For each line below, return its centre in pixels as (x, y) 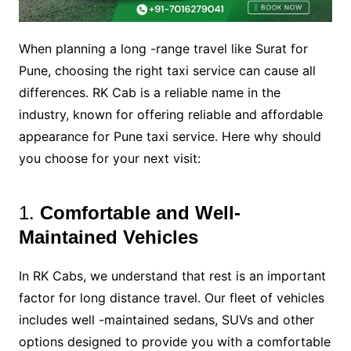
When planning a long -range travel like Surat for (163, 49)
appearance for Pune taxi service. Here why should (170, 137)
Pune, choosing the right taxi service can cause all (167, 71)
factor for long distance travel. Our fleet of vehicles (171, 298)
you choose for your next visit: (109, 159)
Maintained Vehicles (108, 237)
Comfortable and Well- (140, 213)
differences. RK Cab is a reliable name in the (149, 93)
